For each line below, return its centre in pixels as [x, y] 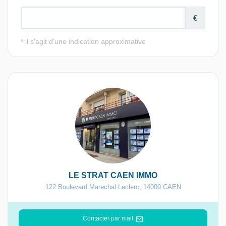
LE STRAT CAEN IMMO [113, 176]
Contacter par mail [108, 219]
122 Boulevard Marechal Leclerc [92, 187]
